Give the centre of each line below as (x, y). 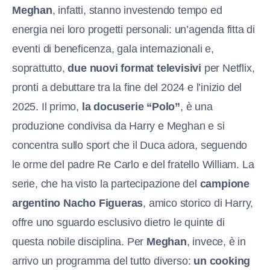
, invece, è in (216, 242)
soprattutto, (40, 68)
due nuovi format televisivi (135, 68)
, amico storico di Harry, (198, 203)
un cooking (222, 261)
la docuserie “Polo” (131, 107)
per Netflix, (228, 68)
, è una (196, 107)
